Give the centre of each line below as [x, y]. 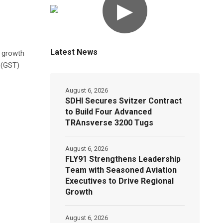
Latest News [74, 52]
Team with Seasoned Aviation [121, 170]
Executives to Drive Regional [120, 181]
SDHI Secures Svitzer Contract [124, 101]
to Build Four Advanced [109, 112]
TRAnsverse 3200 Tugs [110, 123]
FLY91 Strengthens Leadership [123, 159]
